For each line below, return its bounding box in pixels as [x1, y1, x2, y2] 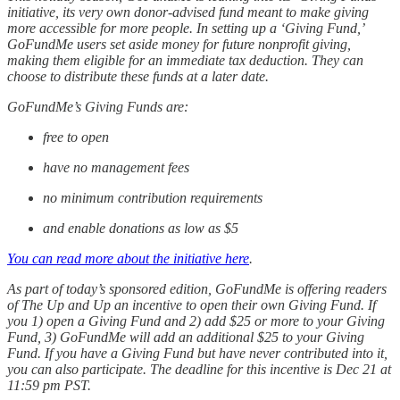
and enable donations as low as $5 [43, 220, 238, 236]
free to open [43, 129, 109, 145]
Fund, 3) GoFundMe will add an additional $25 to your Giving [7, 329, 364, 345]
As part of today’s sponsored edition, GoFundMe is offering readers [7, 280, 387, 296]
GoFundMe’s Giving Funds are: [7, 98, 188, 114]
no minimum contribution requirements [43, 189, 262, 205]
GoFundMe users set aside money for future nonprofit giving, [7, 36, 351, 52]
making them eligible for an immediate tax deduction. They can [7, 52, 363, 68]
